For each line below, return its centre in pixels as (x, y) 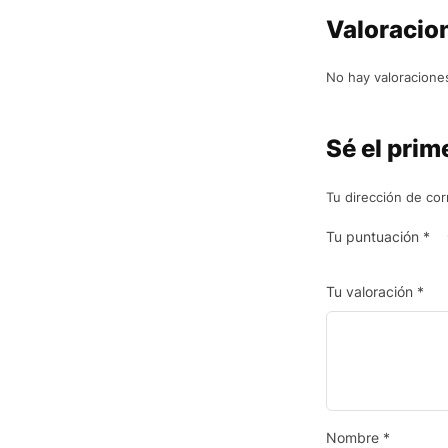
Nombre (354, 437)
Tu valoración (371, 291)
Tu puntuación (374, 237)
